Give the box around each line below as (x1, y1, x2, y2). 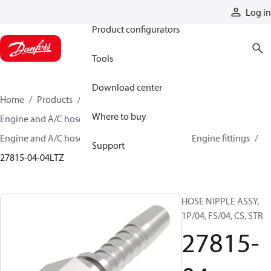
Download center (92, 81, 162, 93)
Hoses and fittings (85, 93, 156, 105)
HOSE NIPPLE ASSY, (181, 195, 259, 207)
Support (92, 139, 125, 151)
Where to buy (92, 110, 146, 122)
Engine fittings (192, 132, 250, 144)
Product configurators (92, 23, 180, 35)
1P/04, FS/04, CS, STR (181, 209, 263, 221)
